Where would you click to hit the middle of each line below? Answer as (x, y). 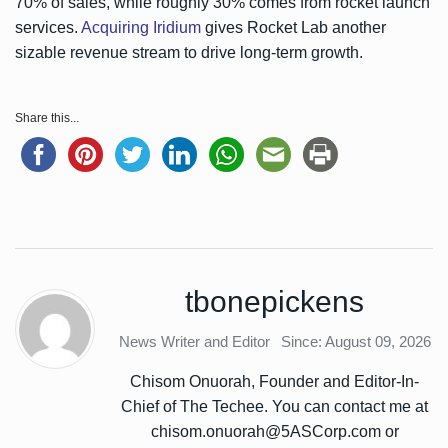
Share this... (47, 118)
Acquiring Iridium (141, 28)
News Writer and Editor (194, 342)
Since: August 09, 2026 (355, 342)
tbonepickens (274, 302)
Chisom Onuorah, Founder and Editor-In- (274, 382)
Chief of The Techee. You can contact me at (274, 407)
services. (48, 28)
